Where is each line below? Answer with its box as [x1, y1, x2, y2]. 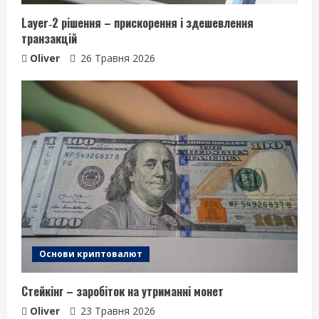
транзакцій [21, 29, 77, 47]
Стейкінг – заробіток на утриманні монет [21, 282, 224, 300]
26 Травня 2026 [78, 51, 155, 65]
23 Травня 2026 [78, 303, 155, 318]
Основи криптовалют [39, 247, 142, 260]
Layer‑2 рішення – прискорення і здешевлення [21, 14, 253, 31]
